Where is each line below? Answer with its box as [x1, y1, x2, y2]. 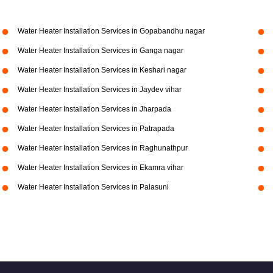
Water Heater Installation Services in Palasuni [17, 183, 169, 191]
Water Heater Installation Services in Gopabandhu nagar [17, 27, 205, 35]
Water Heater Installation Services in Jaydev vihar [17, 85, 182, 94]
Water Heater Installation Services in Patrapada [17, 124, 174, 133]
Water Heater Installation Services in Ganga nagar [17, 46, 183, 55]
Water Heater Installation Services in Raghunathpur [17, 144, 188, 152]
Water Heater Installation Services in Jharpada [17, 105, 171, 113]
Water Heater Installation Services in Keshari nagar [17, 66, 186, 74]
